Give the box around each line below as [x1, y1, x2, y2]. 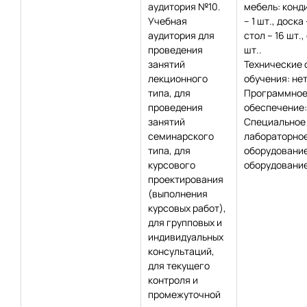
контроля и [148, 273, 198, 286]
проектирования [148, 173, 223, 186]
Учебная [148, 14, 187, 27]
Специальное [244, 115, 306, 128]
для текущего [148, 259, 210, 272]
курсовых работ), [148, 201, 226, 214]
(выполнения [148, 187, 208, 200]
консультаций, [148, 245, 214, 258]
